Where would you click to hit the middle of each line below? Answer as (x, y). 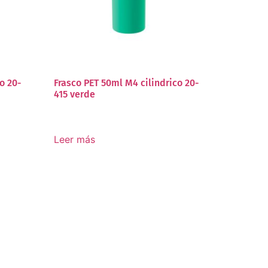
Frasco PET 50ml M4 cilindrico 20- (127, 83)
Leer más (75, 139)
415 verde (75, 94)
